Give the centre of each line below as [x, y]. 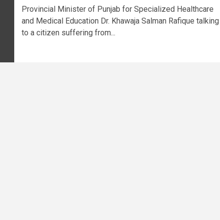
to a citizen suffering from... [68, 33]
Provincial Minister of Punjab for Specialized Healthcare [117, 9]
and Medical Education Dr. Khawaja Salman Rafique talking [120, 21]
